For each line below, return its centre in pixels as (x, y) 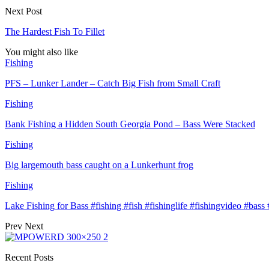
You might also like (41, 52)
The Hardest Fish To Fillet (55, 31)
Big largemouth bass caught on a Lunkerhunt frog (99, 165)
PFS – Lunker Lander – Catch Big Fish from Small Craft (113, 83)
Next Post (23, 11)
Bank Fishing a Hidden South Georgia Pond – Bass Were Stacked (130, 124)
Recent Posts (29, 257)
